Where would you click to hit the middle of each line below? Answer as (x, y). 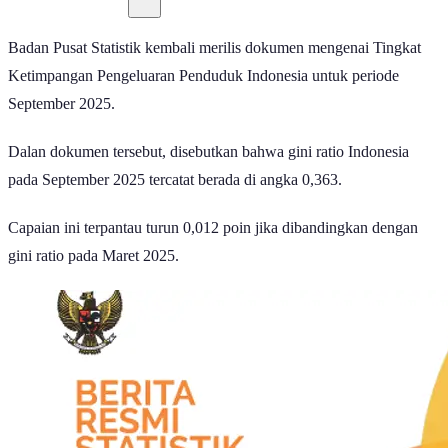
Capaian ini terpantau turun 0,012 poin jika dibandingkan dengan (213, 227)
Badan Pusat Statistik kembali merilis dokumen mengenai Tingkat (214, 47)
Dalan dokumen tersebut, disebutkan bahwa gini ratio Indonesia (208, 151)
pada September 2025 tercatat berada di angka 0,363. (175, 179)
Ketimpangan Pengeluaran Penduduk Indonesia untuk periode (203, 75)
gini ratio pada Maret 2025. (95, 255)
